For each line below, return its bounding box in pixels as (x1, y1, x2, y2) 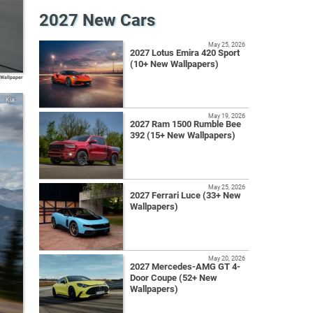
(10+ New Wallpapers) (130, 59, 219, 70)
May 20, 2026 (208, 254, 245, 263)
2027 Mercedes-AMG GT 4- (130, 261, 240, 272)
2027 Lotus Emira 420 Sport (130, 48, 240, 59)
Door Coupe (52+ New (130, 272, 217, 284)
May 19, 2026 (208, 112, 245, 120)
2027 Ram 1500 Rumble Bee (130, 119, 241, 130)
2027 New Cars (39, 10, 155, 31)
